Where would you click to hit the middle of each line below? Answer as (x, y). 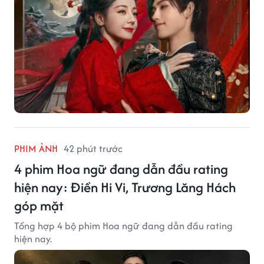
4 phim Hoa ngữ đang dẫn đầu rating (121, 169)
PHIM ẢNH (36, 148)
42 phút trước (93, 148)
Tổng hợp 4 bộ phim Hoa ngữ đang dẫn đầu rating (123, 225)
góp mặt (39, 205)
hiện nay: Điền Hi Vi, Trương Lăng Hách (125, 187)
